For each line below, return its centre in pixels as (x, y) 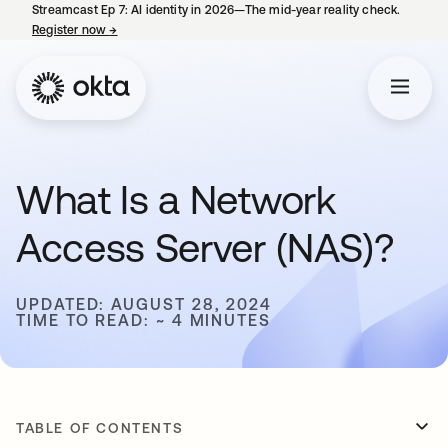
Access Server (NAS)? (205, 247)
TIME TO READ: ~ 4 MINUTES (143, 320)
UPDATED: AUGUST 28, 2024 (144, 304)
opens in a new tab (171, 30)
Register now (71, 30)
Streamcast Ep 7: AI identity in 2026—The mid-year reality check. (216, 10)
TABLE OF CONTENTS (100, 428)
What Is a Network (176, 199)
